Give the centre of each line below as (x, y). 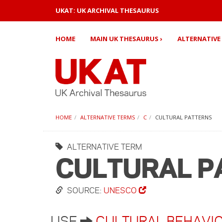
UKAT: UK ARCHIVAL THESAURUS (107, 10)
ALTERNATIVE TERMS (108, 117)
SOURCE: (83, 190)
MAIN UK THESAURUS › (126, 39)
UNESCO (121, 190)
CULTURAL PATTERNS (183, 117)
